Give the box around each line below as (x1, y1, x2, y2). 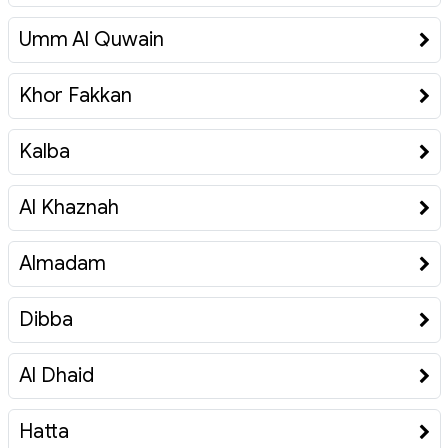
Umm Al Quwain (18, 27, 164, 53)
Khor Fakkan (18, 83, 132, 109)
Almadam (18, 251, 106, 277)
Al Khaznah (18, 195, 119, 221)
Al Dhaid (18, 363, 94, 389)
